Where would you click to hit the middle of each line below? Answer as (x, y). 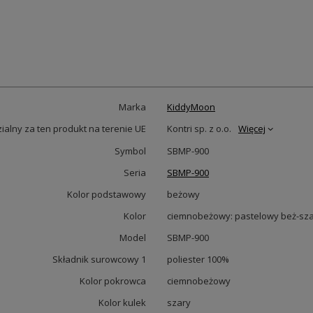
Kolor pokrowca (113, 281)
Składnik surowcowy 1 (99, 259)
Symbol (130, 151)
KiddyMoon (191, 107)
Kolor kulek (122, 303)
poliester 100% (198, 259)
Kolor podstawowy (107, 194)
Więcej (252, 129)
